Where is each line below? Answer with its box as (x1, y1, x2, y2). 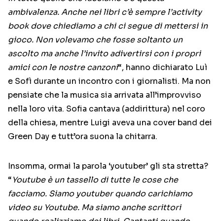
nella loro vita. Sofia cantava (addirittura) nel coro (8, 104, 205, 114)
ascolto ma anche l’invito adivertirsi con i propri (8, 48, 201, 59)
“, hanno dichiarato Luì (118, 62, 207, 73)
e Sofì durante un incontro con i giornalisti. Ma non (8, 76, 211, 87)
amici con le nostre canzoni (8, 62, 118, 73)
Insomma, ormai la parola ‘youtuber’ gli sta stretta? (8, 161, 208, 172)
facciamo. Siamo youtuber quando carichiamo (8, 188, 192, 199)
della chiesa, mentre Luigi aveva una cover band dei (8, 117, 212, 128)
